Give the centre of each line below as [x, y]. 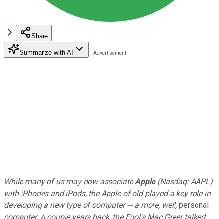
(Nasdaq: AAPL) [184, 181]
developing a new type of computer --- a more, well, [90, 205]
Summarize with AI [46, 52]
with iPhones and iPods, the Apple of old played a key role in [107, 193]
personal [193, 205]
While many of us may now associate [69, 181]
